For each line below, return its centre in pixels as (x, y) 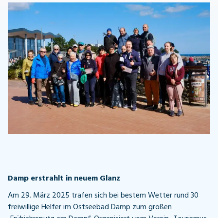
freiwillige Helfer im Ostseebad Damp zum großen (90, 208)
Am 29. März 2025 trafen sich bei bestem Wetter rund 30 (103, 196)
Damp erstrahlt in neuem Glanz (64, 179)
